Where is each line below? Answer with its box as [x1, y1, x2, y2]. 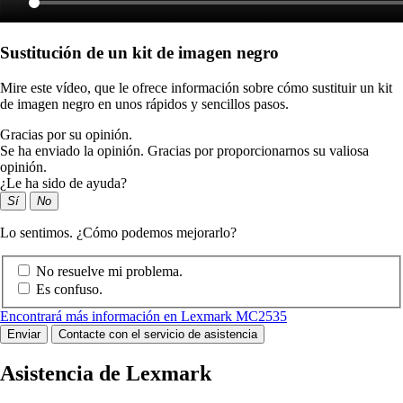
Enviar [7, 327, 40, 342]
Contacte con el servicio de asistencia [58, 327, 257, 342]
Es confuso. [36, 282, 103, 298]
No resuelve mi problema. [36, 264, 183, 280]
